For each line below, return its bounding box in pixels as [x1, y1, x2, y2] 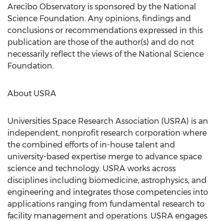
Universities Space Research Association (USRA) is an [7, 116, 208, 126]
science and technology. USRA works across [7, 164, 176, 173]
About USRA [7, 89, 56, 98]
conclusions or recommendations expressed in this [7, 26, 203, 35]
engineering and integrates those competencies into [7, 187, 208, 197]
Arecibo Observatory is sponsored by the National [7, 2, 196, 11]
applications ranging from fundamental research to [7, 199, 205, 209]
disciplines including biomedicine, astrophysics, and [7, 176, 207, 185]
